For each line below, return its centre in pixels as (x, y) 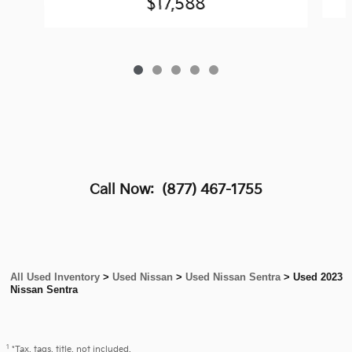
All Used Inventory (55, 277)
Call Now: (126, 190)
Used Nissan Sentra (233, 277)
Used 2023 (318, 277)
